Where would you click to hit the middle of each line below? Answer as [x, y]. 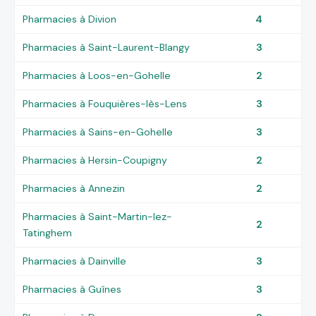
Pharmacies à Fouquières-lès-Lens [105, 103]
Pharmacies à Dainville [75, 261]
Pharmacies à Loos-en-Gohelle [97, 75]
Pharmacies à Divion [70, 19]
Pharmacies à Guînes [72, 289]
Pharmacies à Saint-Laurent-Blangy [107, 47]
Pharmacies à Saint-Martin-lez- [98, 216]
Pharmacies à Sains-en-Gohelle [98, 132]
